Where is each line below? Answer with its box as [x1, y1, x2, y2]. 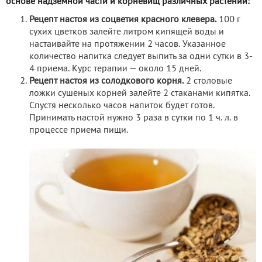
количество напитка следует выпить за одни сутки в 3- [29, 53, 253, 61]
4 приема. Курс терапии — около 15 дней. [29, 65, 201, 74]
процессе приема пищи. [29, 126, 128, 135]
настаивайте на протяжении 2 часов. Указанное [29, 40, 226, 49]
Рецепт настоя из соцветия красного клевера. [29, 16, 216, 25]
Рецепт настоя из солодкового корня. [29, 77, 184, 86]
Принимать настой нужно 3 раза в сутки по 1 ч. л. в [29, 114, 238, 123]
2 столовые [184, 77, 232, 86]
